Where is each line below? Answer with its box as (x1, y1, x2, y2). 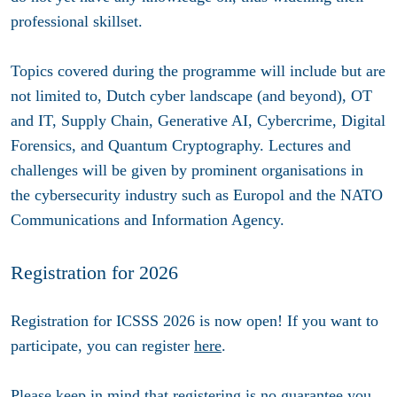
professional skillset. (11, 12, 143, 31)
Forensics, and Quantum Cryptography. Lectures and (11, 136, 351, 155)
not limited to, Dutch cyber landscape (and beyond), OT (11, 87, 372, 105)
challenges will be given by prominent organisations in (11, 161, 363, 180)
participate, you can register (11, 336, 194, 354)
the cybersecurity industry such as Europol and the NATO (11, 186, 383, 205)
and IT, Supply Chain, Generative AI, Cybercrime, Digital (11, 112, 385, 130)
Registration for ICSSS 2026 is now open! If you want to (11, 311, 378, 330)
